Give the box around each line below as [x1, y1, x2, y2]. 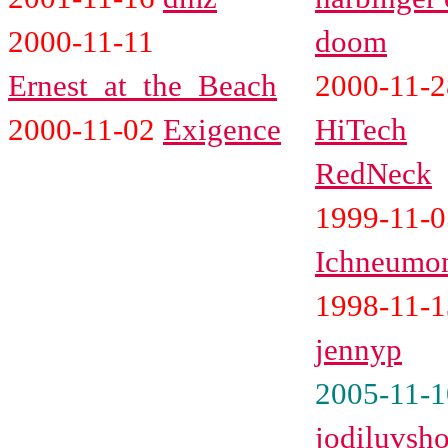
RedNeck [315, 155, 432, 191]
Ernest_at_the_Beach [8, 67, 277, 103]
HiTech [315, 111, 407, 147]
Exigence [163, 111, 281, 147]
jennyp [315, 331, 402, 367]
